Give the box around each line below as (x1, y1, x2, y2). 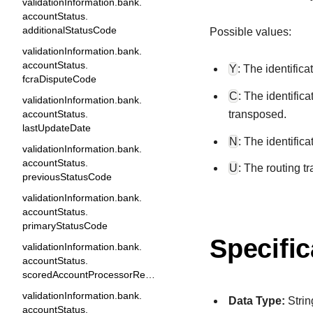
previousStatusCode (22, 171, 112, 182)
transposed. (228, 108, 287, 120)
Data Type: (228, 295, 286, 307)
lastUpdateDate (22, 122, 91, 133)
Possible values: (210, 26, 291, 38)
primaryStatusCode (22, 220, 108, 231)
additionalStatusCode (22, 24, 117, 36)
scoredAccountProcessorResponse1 (145, 269, 155, 280)
